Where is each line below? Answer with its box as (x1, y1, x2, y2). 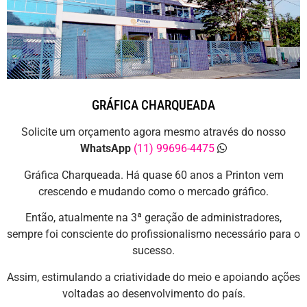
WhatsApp (80, 142, 131, 156)
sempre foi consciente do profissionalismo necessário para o (7, 228, 300, 241)
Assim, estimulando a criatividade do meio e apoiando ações (7, 270, 300, 284)
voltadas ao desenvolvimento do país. (62, 286, 245, 300)
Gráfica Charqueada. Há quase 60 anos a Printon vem (23, 168, 284, 182)
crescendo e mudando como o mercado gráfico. (38, 184, 269, 198)
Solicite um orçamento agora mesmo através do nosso (21, 125, 286, 139)
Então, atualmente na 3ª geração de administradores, (25, 211, 282, 225)
